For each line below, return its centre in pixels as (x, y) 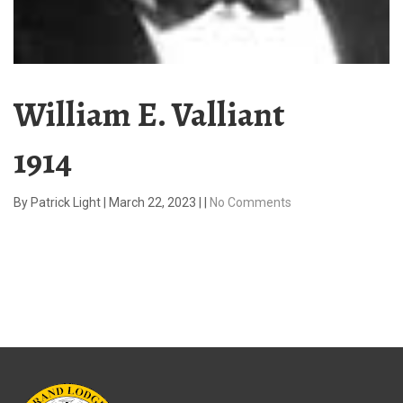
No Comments (251, 202)
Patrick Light (67, 202)
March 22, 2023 (154, 202)
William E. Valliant (149, 114)
